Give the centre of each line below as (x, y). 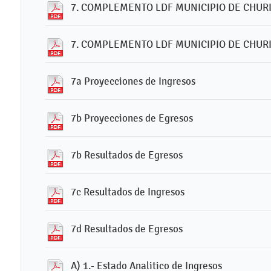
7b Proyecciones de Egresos (132, 118)
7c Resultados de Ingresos (128, 192)
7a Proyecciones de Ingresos (133, 81)
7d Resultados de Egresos (127, 229)
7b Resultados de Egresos (127, 155)
